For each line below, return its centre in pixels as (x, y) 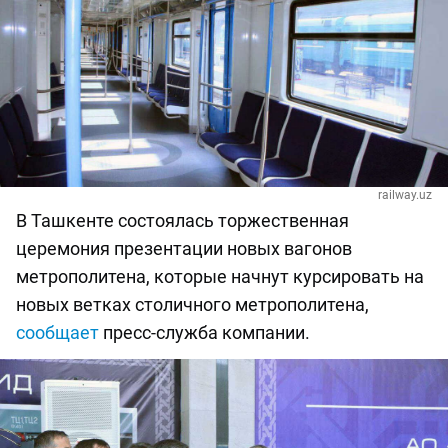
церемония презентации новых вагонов (184, 249)
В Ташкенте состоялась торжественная (182, 221)
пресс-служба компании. (204, 333)
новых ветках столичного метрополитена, (192, 305)
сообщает (57, 333)
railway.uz (405, 195)
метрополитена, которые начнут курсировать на (220, 277)
